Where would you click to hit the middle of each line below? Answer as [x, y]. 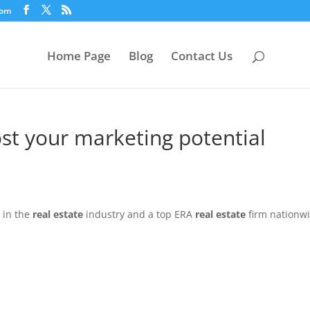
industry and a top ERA [139, 214]
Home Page [79, 56]
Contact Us [202, 56]
